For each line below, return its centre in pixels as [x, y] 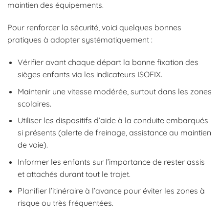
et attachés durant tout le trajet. [74, 174]
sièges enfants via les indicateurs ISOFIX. [90, 74]
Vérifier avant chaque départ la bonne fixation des [108, 62]
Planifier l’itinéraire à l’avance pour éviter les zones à [111, 191]
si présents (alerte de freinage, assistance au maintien [114, 133]
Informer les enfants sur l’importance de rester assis [111, 162]
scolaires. [34, 103]
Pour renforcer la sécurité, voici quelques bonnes [94, 28]
